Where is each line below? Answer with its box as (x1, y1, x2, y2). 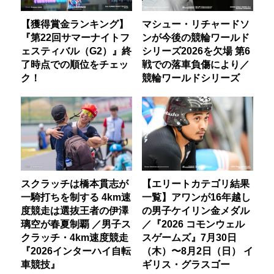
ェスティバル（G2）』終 (21, 45, 132, 56)
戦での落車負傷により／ (141, 58, 250, 70)
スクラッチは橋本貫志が (21, 177, 129, 189)
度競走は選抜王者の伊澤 (21, 204, 129, 216)
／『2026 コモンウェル (141, 218, 245, 229)
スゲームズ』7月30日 (141, 231, 237, 243)
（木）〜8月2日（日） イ (141, 245, 253, 256)
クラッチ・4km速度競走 (21, 231, 129, 243)
